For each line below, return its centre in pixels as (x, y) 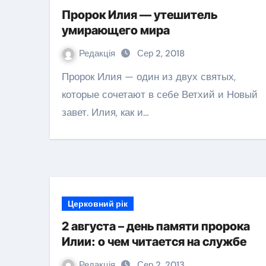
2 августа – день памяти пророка (156, 226)
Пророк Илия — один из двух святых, (65, 77)
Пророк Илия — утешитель (140, 15)
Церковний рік (98, 204)
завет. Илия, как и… (105, 112)
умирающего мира (116, 30)
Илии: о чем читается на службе (154, 242)
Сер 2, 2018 (161, 53)
